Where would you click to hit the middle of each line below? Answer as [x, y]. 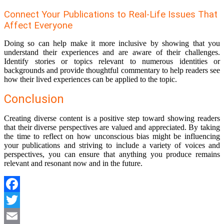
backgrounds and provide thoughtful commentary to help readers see [112, 70]
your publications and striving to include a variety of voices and [112, 145]
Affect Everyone [38, 26]
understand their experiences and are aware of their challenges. [112, 52]
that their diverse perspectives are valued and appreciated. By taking [112, 127]
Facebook [19, 200]
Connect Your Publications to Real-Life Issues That [111, 15]
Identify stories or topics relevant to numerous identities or [112, 61]
